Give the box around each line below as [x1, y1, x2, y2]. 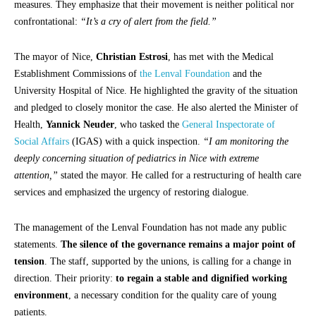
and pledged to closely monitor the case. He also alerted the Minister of [14, 102, 298, 113]
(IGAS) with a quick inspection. [69, 135, 203, 147]
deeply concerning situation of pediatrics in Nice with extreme [14, 152, 259, 164]
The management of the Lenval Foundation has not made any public [14, 221, 286, 233]
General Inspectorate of [182, 119, 275, 130]
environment [14, 289, 68, 300]
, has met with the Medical [168, 51, 274, 62]
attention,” [14, 169, 58, 181]
